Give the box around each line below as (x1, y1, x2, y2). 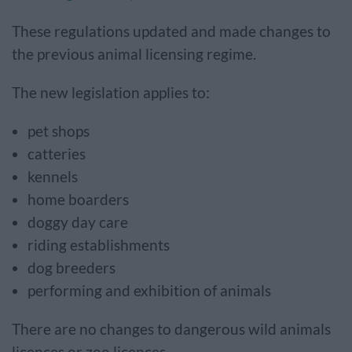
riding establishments (27, 236, 173, 254)
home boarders (27, 191, 132, 208)
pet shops (27, 123, 93, 140)
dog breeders (27, 259, 119, 277)
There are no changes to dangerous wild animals (12, 321, 331, 338)
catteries (27, 145, 89, 163)
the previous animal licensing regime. (12, 46, 261, 63)
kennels (27, 168, 81, 185)
